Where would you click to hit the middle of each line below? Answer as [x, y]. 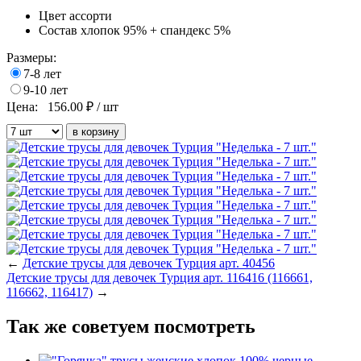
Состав [58, 31]
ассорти [91, 16]
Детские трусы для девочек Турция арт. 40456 [149, 263]
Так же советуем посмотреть [131, 326]
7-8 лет [42, 74]
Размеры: [31, 58]
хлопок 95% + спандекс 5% [156, 31]
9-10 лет [46, 90]
